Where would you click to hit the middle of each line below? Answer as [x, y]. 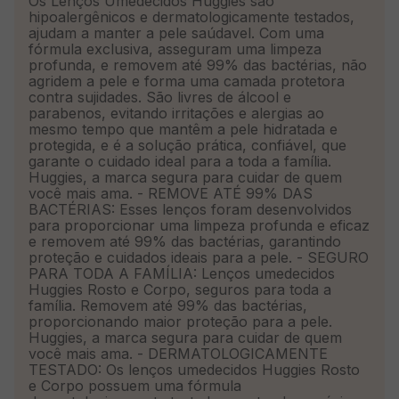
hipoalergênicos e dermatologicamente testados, [191, 16]
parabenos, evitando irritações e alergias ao [176, 113]
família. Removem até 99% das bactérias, [168, 305]
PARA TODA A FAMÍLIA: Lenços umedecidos [182, 273]
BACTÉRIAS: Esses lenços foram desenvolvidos [190, 209]
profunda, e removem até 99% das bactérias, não [198, 65]
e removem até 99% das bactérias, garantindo [185, 241]
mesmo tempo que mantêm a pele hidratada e [183, 129]
